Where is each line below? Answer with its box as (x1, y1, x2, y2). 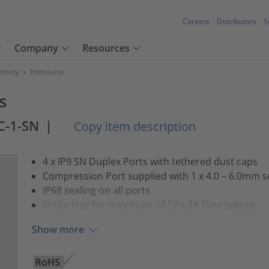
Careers (183, 16, 210, 27)
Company (14, 41, 58, 55)
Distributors (217, 16, 256, 27)
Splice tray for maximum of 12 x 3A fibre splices (42, 198, 255, 211)
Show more (31, 223, 84, 237)
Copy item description (71, 118, 196, 134)
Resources (82, 41, 130, 55)
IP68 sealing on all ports (42, 183, 150, 197)
